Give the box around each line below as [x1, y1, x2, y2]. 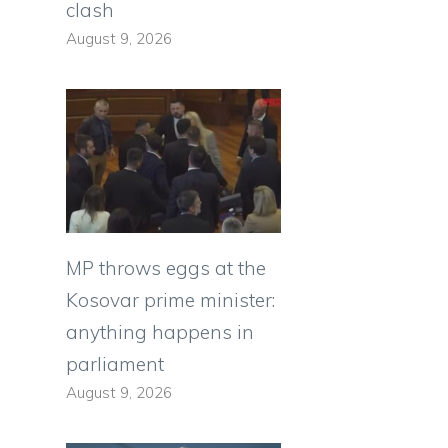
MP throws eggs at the [66, 255, 266, 280]
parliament [66, 351, 164, 376]
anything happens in [66, 319, 254, 344]
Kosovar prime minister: [66, 287, 275, 312]
